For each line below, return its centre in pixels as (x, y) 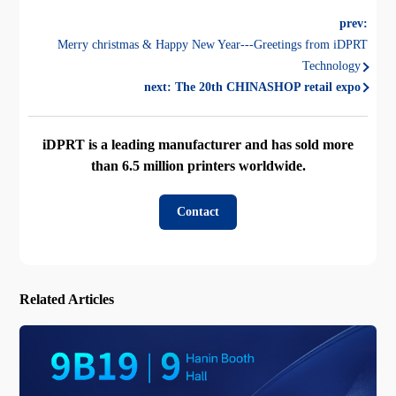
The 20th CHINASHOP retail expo (267, 87)
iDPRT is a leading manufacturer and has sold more (198, 144)
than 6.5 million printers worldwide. (198, 165)
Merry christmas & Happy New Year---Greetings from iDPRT (212, 44)
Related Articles (67, 299)
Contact (198, 211)
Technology (331, 65)
